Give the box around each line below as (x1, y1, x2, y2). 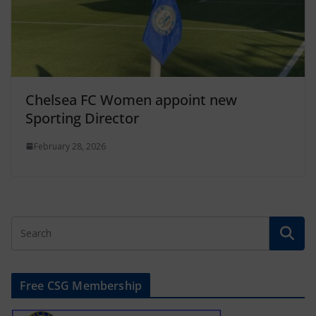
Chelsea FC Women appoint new (25, 90, 237, 109)
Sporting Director (25, 108, 139, 128)
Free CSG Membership (20, 277, 142, 293)
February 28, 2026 (34, 140, 106, 152)
